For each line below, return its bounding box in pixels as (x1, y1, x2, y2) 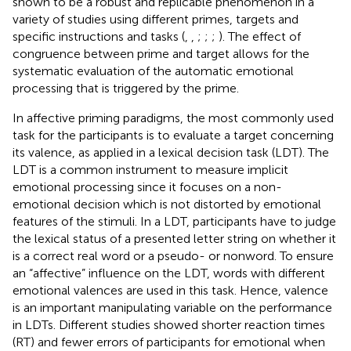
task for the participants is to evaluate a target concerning (13, 127, 334, 143)
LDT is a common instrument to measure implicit (13, 161, 288, 177)
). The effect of (219, 28, 301, 44)
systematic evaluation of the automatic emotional (13, 63, 294, 78)
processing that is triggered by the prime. (13, 80, 239, 96)
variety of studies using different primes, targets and (13, 11, 299, 27)
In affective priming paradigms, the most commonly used (13, 110, 334, 125)
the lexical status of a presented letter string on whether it (13, 230, 336, 246)
